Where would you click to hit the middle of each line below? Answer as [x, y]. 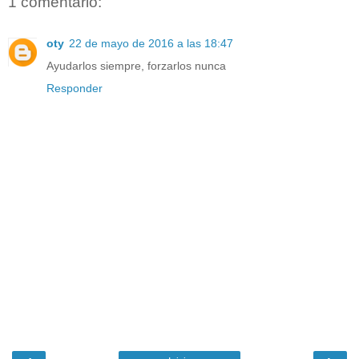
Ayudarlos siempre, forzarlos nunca [136, 66]
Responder [75, 89]
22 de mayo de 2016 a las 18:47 [151, 44]
